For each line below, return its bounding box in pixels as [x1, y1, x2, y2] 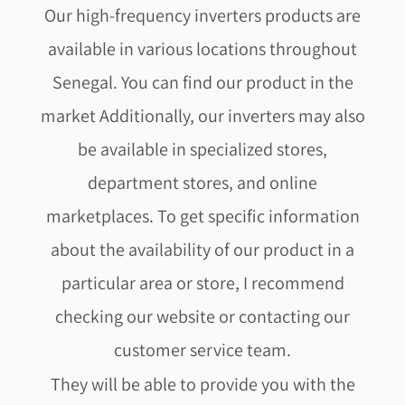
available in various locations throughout [48, 36, 357, 61]
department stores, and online [88, 170, 317, 194]
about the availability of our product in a [51, 237, 354, 261]
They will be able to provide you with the [50, 372, 355, 396]
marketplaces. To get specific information [45, 203, 360, 228]
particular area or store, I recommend [61, 270, 344, 295]
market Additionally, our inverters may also [40, 103, 365, 127]
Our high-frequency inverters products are [44, 3, 361, 27]
